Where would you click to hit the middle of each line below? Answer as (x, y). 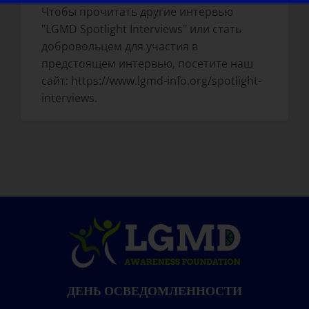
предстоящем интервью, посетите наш (147, 64)
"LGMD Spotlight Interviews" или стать (141, 29)
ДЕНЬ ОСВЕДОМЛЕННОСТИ (154, 291)
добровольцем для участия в (119, 47)
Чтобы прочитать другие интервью (137, 12)
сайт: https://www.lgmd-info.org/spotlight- (151, 81)
